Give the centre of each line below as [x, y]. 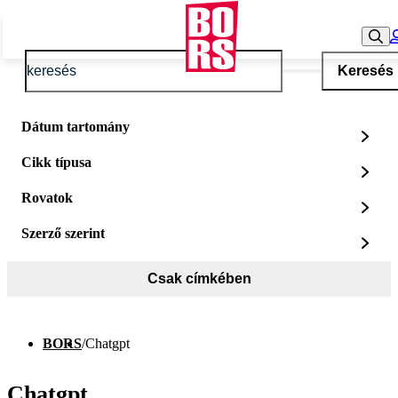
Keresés [365, 71]
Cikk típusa [56, 162]
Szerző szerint [63, 233]
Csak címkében [199, 279]
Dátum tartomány [76, 127]
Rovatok [47, 198]
